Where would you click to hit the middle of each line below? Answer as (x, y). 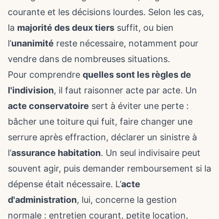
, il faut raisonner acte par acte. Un (125, 90)
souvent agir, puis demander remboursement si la (109, 168)
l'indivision (31, 90)
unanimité (33, 43)
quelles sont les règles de (137, 75)
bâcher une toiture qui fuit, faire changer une (100, 121)
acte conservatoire (48, 106)
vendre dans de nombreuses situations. (89, 59)
